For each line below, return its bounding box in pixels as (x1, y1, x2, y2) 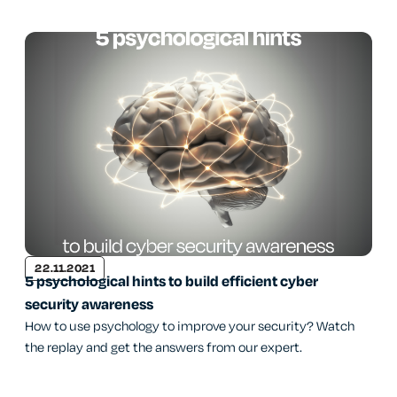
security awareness (25, 294, 153, 316)
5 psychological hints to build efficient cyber (25, 271, 318, 293)
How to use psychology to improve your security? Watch (25, 317, 354, 337)
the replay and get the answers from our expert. (25, 339, 302, 358)
